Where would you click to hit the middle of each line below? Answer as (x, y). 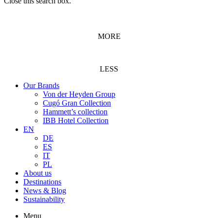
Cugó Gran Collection (77, 103)
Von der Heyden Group (79, 94)
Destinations (42, 182)
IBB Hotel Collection (76, 120)
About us (37, 173)
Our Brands (41, 85)
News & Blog (45, 191)
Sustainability (44, 199)
